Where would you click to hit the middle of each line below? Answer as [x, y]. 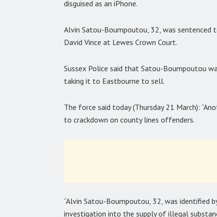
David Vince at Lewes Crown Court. [121, 42]
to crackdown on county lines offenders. [129, 119]
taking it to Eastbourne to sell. [114, 81]
